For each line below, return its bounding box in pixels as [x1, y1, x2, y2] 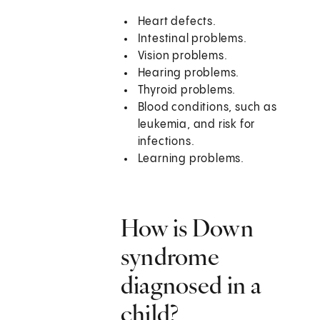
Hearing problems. [137, 67, 240, 80]
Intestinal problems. [137, 33, 247, 46]
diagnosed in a [120, 270, 261, 301]
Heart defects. [137, 16, 216, 29]
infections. [137, 136, 195, 149]
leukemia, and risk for [137, 119, 256, 131]
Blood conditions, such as [137, 101, 277, 114]
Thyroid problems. [137, 84, 236, 97]
